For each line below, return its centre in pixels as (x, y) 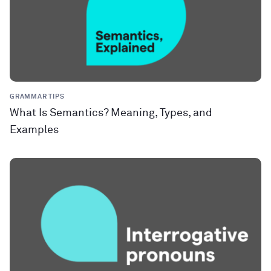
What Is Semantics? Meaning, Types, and (111, 113)
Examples (34, 130)
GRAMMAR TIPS (37, 96)
